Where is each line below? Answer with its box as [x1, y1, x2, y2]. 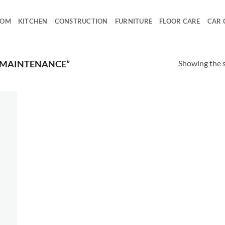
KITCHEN [18, 17, 48, 25]
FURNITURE [115, 17, 153, 25]
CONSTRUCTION [54, 17, 108, 25]
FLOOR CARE [159, 17, 200, 25]
